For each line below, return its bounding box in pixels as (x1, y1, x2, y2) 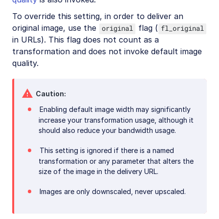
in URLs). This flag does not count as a (12, 35, 159, 45)
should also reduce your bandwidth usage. (39, 126, 176, 135)
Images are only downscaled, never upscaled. (39, 187, 186, 196)
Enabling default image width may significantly (39, 105, 191, 114)
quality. (12, 58, 39, 68)
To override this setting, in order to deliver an (12, 11, 183, 22)
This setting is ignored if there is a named (39, 146, 174, 155)
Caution (36, 89, 64, 98)
